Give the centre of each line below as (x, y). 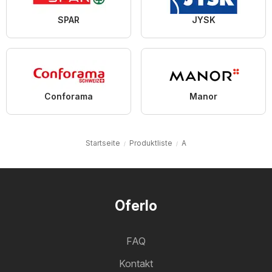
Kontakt (136, 264)
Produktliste (151, 143)
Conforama (69, 97)
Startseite (103, 143)
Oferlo (136, 206)
